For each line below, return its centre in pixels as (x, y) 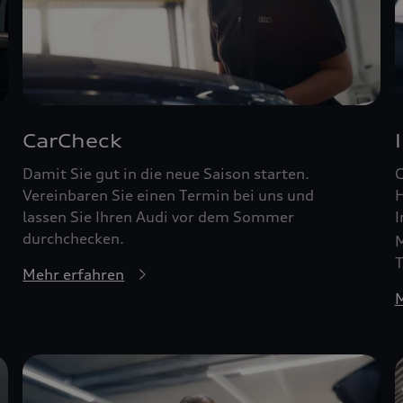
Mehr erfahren (74, 274)
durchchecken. (74, 238)
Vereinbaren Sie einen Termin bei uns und (169, 195)
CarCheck (73, 140)
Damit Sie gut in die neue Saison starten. (166, 173)
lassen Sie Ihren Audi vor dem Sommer (159, 216)
